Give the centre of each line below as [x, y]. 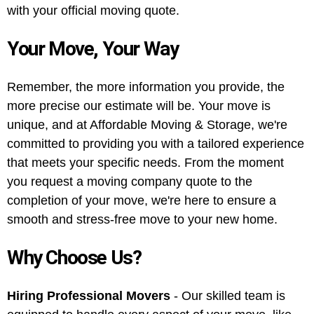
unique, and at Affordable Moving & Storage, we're [147, 125]
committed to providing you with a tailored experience [156, 144]
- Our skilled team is [228, 296]
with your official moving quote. [93, 11]
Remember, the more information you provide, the [146, 87]
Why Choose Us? [74, 258]
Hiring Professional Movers [89, 296]
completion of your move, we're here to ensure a [142, 200]
